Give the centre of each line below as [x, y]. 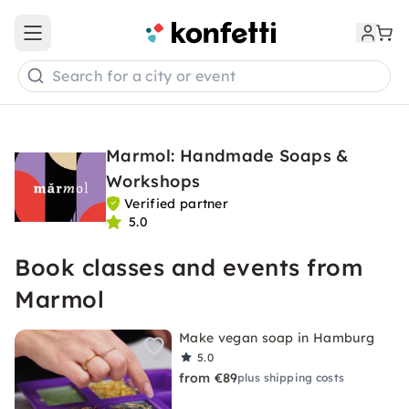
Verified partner [177, 204]
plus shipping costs [291, 378]
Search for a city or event [144, 76]
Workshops [153, 181]
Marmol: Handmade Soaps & [228, 156]
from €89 [209, 378]
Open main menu [86, 41]
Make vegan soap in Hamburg [277, 338]
